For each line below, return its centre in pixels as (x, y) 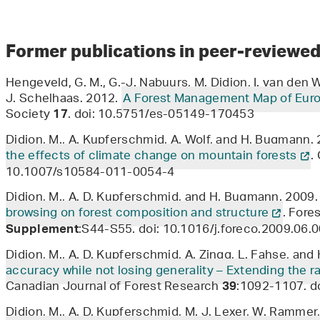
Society (30, 115)
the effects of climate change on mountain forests (151, 157)
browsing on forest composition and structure (137, 214)
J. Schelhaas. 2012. (64, 100)
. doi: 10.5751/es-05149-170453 (161, 115)
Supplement (42, 231)
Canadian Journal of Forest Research (114, 287)
